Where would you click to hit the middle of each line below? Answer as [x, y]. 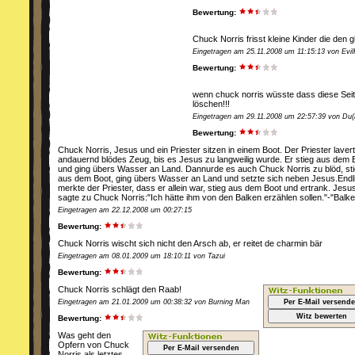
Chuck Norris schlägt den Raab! [120, 289]
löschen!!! [211, 104]
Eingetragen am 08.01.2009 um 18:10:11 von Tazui [141, 256]
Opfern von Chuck [94, 345]
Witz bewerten [321, 316]
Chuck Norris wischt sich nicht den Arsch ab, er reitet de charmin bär [190, 243]
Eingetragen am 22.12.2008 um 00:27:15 [125, 210]
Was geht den [84, 335]
